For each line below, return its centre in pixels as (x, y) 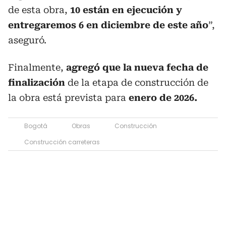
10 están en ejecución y (125, 10)
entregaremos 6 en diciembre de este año (108, 25)
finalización (37, 82)
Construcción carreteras (62, 142)
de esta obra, (38, 10)
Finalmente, (37, 67)
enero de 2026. (163, 98)
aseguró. (27, 40)
